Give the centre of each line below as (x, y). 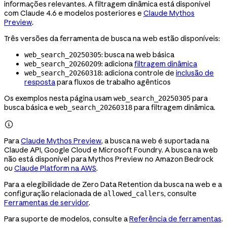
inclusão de (195, 73)
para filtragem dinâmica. (174, 107)
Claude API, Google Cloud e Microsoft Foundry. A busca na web (111, 150)
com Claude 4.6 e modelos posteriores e (74, 13)
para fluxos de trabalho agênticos (113, 82)
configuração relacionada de (54, 193)
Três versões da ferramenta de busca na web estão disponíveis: (112, 38)
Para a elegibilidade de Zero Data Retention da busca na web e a (113, 184)
